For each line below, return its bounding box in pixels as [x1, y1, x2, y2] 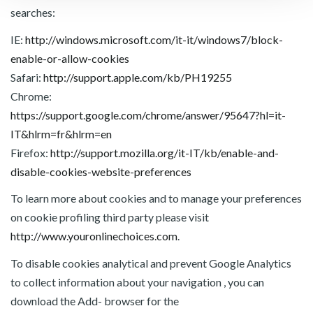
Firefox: [10, 145, 50, 159]
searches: [10, 6, 55, 19]
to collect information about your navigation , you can [10, 275, 264, 289]
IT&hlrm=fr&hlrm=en [10, 126, 112, 140]
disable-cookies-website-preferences [10, 164, 191, 178]
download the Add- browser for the [10, 293, 179, 307]
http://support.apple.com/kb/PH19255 [43, 70, 232, 84]
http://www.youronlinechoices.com [10, 229, 177, 242]
